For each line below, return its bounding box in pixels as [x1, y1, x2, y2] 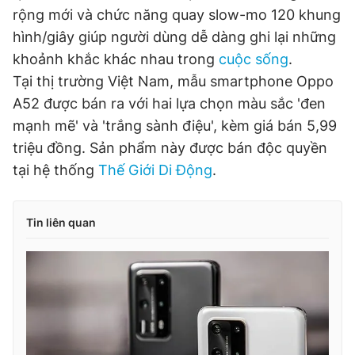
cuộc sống [219, 51, 288, 67]
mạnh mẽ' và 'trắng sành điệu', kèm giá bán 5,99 [13, 117, 337, 134]
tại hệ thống [13, 162, 98, 178]
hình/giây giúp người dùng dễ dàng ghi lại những [13, 29, 336, 45]
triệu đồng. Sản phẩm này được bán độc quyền [13, 139, 327, 156]
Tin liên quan [26, 216, 96, 229]
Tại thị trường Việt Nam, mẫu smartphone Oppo [13, 73, 334, 90]
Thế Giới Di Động [98, 162, 212, 178]
